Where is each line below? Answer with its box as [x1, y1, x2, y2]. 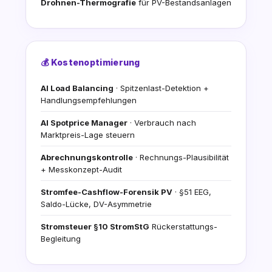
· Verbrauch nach [127, 118, 196, 128]
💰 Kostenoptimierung [41, 57, 140, 68]
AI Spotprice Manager [41, 118, 127, 128]
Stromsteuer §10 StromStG [41, 222, 149, 232]
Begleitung [41, 234, 81, 244]
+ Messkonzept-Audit [41, 165, 122, 175]
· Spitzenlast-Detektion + [114, 83, 209, 93]
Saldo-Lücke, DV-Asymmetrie [41, 199, 152, 209]
